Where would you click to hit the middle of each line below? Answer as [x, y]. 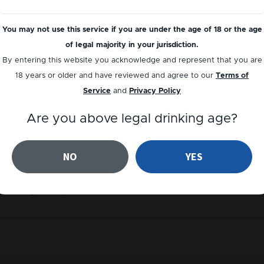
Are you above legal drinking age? [132, 119]
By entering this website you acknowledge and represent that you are [132, 60]
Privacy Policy [155, 91]
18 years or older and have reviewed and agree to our [114, 75]
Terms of [232, 75]
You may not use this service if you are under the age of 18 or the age [132, 29]
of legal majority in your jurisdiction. [132, 45]
